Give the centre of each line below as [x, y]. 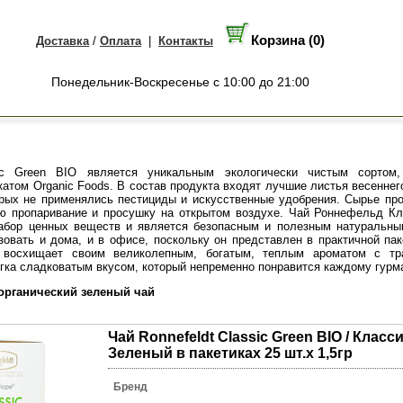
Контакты [186, 41]
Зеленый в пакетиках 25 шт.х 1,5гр [230, 353]
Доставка [63, 41]
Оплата [121, 41]
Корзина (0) [288, 40]
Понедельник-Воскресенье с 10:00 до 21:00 [180, 82]
